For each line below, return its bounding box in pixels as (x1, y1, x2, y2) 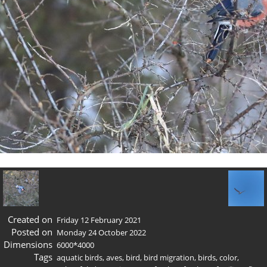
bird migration (144, 252, 194, 263)
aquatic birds (57, 252, 103, 263)
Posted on (11, 225, 52, 238)
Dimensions (3, 238, 52, 250)
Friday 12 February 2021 (57, 214, 141, 225)
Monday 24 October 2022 (57, 226, 146, 238)
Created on (7, 213, 52, 225)
